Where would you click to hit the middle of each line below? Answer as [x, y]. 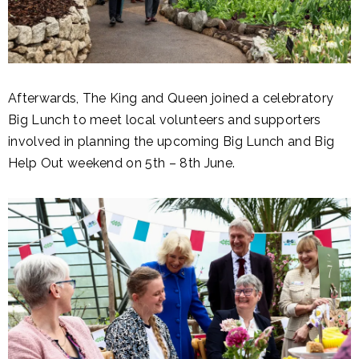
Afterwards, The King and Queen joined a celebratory [171, 99]
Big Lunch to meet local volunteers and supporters [165, 120]
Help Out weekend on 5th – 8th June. [123, 163]
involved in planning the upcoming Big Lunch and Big [171, 142]
